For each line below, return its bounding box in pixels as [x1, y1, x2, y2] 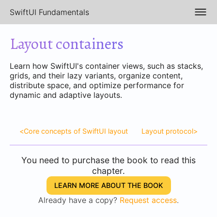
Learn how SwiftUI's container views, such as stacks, [10, 61, 203, 71]
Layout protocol [141, 127, 193, 135]
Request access [120, 195, 177, 205]
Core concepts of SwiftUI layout [24, 127, 128, 135]
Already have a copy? [38, 195, 120, 205]
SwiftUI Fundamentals [10, 7, 89, 17]
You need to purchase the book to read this [21, 155, 196, 165]
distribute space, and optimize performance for [10, 80, 184, 90]
